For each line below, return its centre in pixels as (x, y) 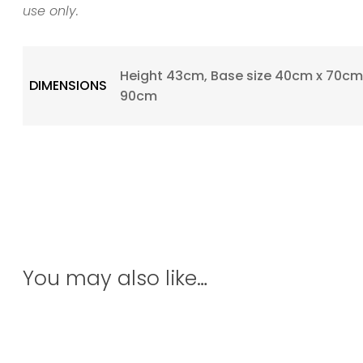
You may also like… (115, 278)
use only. (51, 11)
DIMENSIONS (68, 86)
